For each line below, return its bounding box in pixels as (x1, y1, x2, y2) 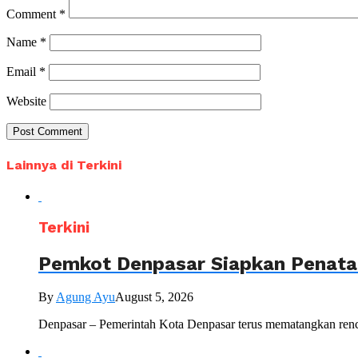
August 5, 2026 (115, 290, 193, 304)
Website (6, 94, 46, 109)
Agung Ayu (56, 290, 115, 304)
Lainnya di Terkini (6, 157, 121, 173)
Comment (6, 7, 59, 22)
